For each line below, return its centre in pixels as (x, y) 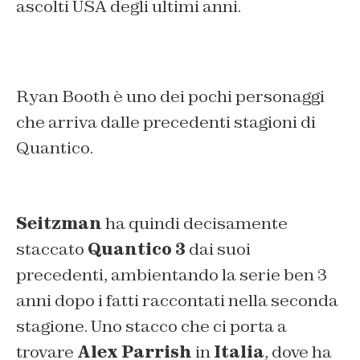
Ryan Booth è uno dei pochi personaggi (170, 97)
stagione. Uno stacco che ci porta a (151, 327)
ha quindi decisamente (195, 224)
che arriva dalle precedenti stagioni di (166, 123)
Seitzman (59, 224)
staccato (52, 250)
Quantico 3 (137, 250)
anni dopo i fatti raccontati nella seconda (177, 301)
